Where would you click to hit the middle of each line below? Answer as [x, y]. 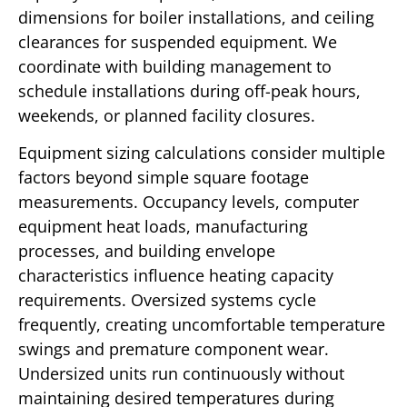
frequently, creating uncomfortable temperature [202, 325]
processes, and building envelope [147, 251]
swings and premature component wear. [174, 349]
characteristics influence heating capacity [176, 276]
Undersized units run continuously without [181, 374]
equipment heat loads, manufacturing [163, 227]
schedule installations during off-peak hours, [189, 90]
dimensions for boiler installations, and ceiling [196, 17]
